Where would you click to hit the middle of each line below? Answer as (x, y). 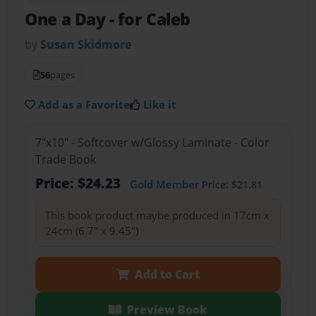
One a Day (67, 20)
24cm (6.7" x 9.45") (91, 230)
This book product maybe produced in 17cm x (157, 215)
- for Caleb (150, 20)
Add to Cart (167, 274)
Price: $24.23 (79, 183)
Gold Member (164, 184)
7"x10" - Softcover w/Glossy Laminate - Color (152, 142)
